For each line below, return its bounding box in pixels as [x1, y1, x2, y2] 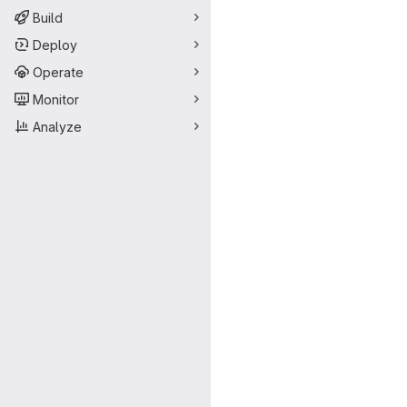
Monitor [33, 91, 79, 107]
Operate [33, 64, 84, 80]
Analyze [33, 118, 82, 134]
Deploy [33, 36, 77, 53]
